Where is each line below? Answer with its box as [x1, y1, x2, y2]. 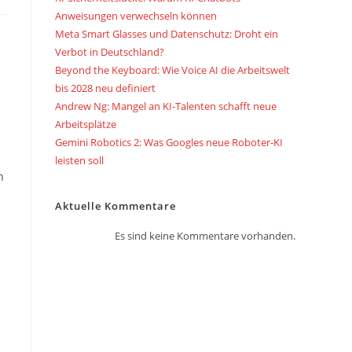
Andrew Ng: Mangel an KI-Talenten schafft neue [55, 99, 277, 113]
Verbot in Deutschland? [55, 45, 164, 59]
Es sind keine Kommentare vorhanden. [115, 229, 295, 243]
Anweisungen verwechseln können [55, 9, 217, 23]
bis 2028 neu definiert [55, 81, 156, 95]
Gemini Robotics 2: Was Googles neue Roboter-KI [55, 135, 283, 149]
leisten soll [55, 153, 104, 167]
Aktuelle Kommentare [55, 199, 176, 213]
